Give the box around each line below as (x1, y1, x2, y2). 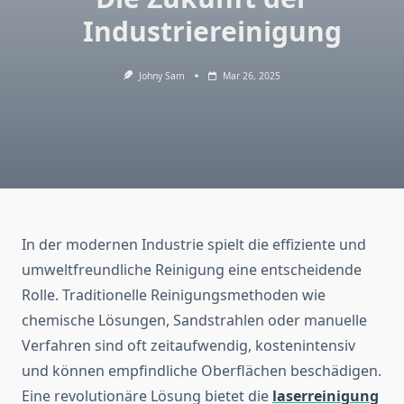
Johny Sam (138, 69, 185, 82)
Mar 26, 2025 (222, 69, 280, 82)
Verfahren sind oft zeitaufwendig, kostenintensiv (22, 335, 355, 356)
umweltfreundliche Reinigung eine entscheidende (22, 260, 362, 280)
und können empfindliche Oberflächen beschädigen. (22, 361, 381, 381)
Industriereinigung (83, 13, 342, 50)
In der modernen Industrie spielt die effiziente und (22, 234, 366, 255)
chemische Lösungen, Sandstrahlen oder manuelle (22, 310, 367, 331)
